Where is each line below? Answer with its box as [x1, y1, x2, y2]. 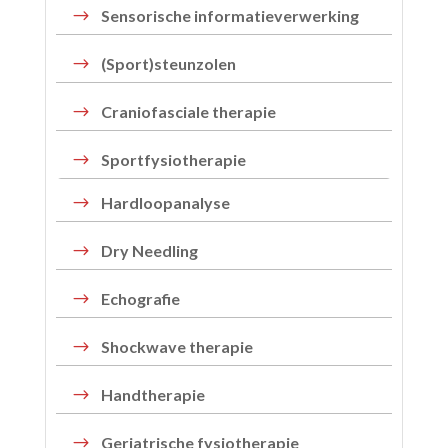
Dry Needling [100, 241, 198, 261]
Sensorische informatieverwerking [100, 6, 359, 26]
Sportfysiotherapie [100, 150, 246, 170]
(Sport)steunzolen [100, 54, 236, 74]
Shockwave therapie [100, 337, 253, 357]
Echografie [100, 289, 180, 309]
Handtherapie [100, 385, 205, 405]
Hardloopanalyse [100, 193, 230, 213]
